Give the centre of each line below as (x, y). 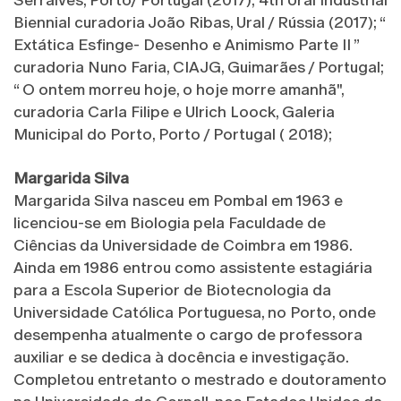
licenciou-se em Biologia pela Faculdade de (170, 223)
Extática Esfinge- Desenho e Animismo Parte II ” (186, 45)
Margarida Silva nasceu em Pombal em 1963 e (178, 201)
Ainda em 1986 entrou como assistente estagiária (193, 268)
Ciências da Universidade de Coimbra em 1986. (183, 246)
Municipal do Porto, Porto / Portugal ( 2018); (175, 135)
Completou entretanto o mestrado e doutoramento (200, 380)
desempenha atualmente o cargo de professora (188, 335)
